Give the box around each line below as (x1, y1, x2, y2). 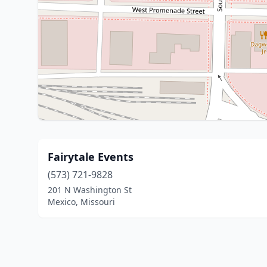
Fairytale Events (48, 150, 133, 164)
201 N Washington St (48, 184, 132, 195)
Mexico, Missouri (48, 196, 115, 207)
